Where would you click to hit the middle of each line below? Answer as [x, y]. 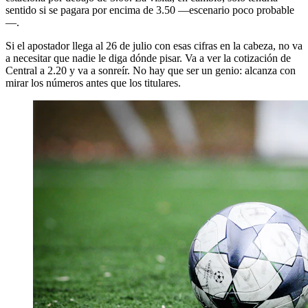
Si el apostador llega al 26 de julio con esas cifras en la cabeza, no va [154, 46]
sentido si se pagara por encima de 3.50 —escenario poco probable [150, 10]
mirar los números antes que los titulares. [93, 83]
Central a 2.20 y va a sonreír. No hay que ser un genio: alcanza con [151, 71]
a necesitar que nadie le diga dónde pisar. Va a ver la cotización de [148, 58]
